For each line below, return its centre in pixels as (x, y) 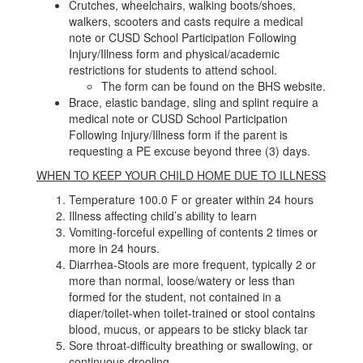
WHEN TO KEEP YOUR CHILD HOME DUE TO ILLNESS (181, 175)
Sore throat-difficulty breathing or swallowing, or (191, 345)
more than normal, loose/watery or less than (182, 280)
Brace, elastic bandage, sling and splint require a (194, 102)
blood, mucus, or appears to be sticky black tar (188, 329)
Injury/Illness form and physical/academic (174, 53)
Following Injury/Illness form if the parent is (178, 135)
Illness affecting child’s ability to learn (163, 216)
